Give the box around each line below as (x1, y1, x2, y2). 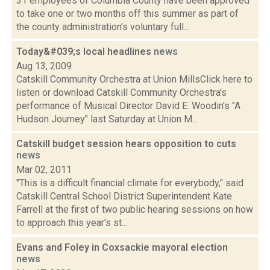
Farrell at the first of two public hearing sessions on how (16, 204, 253, 215)
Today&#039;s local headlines (16, 46, 154, 57)
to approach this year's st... (16, 217, 127, 228)
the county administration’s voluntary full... (16, 21, 189, 33)
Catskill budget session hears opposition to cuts (16, 138, 236, 149)
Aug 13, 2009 (16, 60, 72, 72)
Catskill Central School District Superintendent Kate (16, 190, 232, 202)
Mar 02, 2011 (16, 164, 72, 175)
